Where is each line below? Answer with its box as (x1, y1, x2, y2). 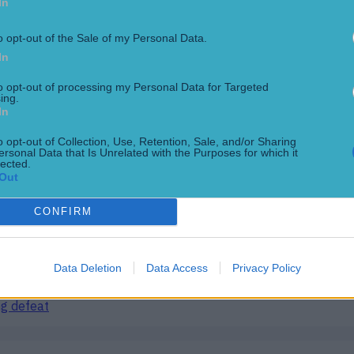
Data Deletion (53, 261, 122, 274)
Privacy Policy (232, 261, 301, 274)
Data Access (145, 261, 208, 274)
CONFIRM (33, 205, 92, 217)
